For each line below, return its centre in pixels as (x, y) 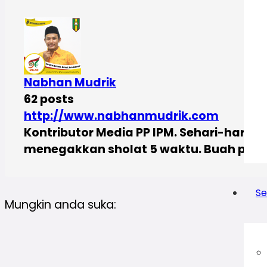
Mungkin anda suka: (60, 205)
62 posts (49, 99)
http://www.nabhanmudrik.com (121, 116)
